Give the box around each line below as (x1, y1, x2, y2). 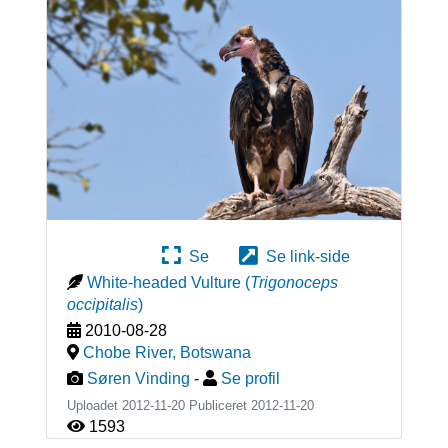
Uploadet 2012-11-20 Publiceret (66, 397, 251, 413)
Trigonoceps (249, 273, 338, 291)
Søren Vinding (86, 369, 190, 387)
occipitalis (66, 295, 138, 313)
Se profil (220, 369, 280, 387)
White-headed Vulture (86, 273, 241, 291)
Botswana (179, 343, 251, 361)
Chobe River (82, 343, 172, 361)
